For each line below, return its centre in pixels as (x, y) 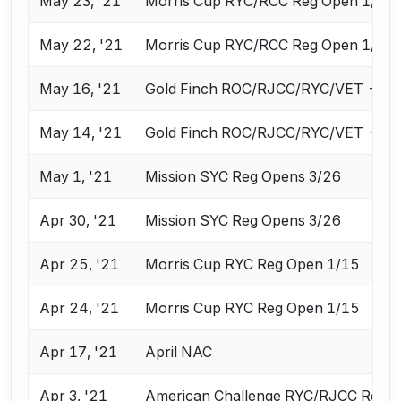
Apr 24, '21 (80, 308)
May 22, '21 (81, 45)
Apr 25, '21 (80, 264)
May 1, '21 (76, 177)
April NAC (179, 352)
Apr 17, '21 (79, 352)
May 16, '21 (81, 89)
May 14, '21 (81, 133)
